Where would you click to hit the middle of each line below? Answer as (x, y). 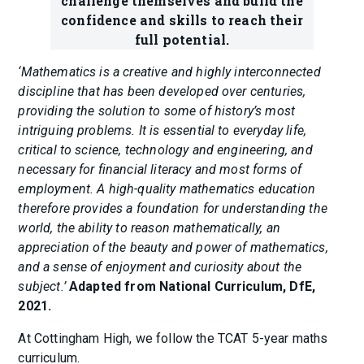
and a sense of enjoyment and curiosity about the (160, 267)
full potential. (182, 40)
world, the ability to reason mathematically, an (149, 228)
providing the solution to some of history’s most (157, 111)
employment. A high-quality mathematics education (167, 189)
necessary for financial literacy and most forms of (160, 170)
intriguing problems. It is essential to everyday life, (162, 131)
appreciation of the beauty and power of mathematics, (173, 248)
